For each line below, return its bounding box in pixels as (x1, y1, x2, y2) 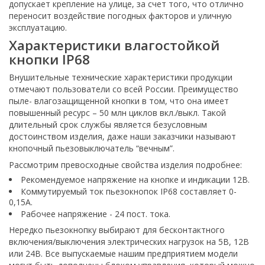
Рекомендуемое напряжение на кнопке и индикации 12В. (21, 173, 250, 185)
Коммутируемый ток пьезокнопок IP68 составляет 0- (21, 185, 237, 197)
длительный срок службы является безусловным (9, 119, 207, 130)
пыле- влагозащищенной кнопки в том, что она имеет (9, 95, 229, 106)
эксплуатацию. (9, 22, 67, 33)
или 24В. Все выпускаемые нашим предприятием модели (9, 247, 238, 259)
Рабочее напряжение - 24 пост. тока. (21, 208, 170, 219)
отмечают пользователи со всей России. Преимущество (9, 83, 238, 95)
